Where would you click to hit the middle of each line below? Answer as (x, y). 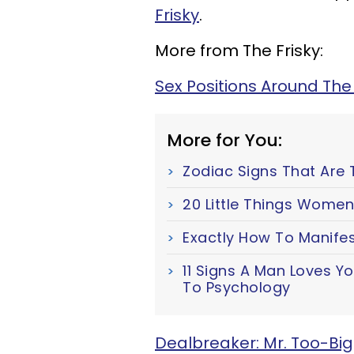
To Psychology (237, 287)
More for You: (224, 140)
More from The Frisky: (239, 51)
